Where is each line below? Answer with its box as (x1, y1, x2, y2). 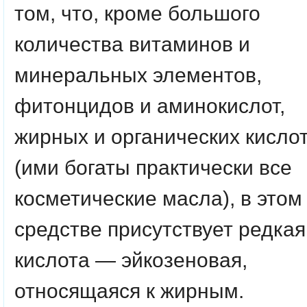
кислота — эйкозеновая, (14, 248, 247, 271)
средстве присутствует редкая (14, 217, 306, 241)
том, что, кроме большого (14, 1, 260, 25)
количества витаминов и (14, 32, 250, 56)
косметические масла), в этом (14, 186, 302, 210)
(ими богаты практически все (14, 156, 292, 179)
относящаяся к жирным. (14, 279, 244, 302)
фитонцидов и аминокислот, (14, 94, 285, 117)
